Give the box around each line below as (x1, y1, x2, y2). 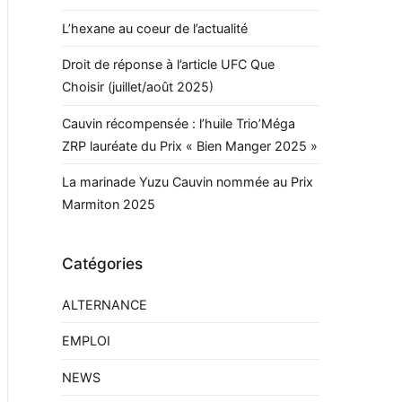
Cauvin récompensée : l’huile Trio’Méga (62, 115, 295, 131)
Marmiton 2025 (62, 197, 155, 213)
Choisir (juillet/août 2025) (62, 79, 214, 95)
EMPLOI (62, 333, 110, 349)
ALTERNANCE (62, 296, 147, 312)
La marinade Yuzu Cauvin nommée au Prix (62, 174, 313, 190)
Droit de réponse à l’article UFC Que (62, 57, 275, 73)
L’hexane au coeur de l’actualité (62, 21, 251, 37)
